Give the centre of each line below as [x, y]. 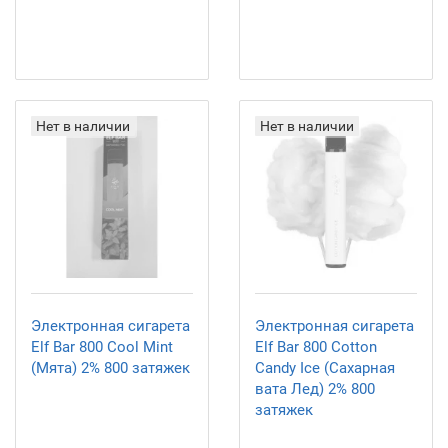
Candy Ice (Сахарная [325, 368]
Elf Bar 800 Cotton [316, 347]
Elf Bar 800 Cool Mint [102, 347]
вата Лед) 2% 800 [315, 389]
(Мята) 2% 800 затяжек [110, 368]
